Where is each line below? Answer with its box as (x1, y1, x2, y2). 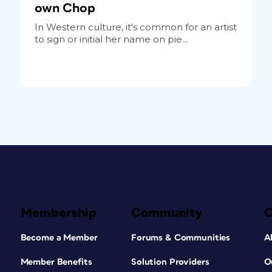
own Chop (34, 1, 95, 15)
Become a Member (20, 233, 98, 242)
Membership (20, 206, 97, 219)
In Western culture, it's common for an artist (34, 21, 237, 33)
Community (131, 206, 203, 219)
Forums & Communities (131, 233, 231, 242)
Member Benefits (20, 257, 92, 267)
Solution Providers (131, 257, 209, 267)
